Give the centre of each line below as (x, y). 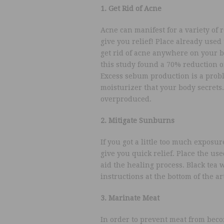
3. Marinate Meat (130, 198)
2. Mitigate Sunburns (137, 120)
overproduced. (126, 99)
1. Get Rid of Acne (131, 8)
